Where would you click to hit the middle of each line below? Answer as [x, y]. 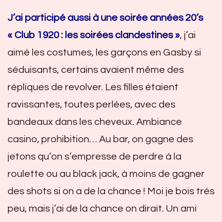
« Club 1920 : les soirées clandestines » [94, 35]
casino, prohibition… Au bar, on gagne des [100, 139]
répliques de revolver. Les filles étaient [93, 87]
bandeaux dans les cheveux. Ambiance [95, 122]
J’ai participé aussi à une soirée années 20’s [105, 18]
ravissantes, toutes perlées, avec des [91, 104]
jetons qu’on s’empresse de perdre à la [94, 156]
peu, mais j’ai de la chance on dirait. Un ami [102, 208]
